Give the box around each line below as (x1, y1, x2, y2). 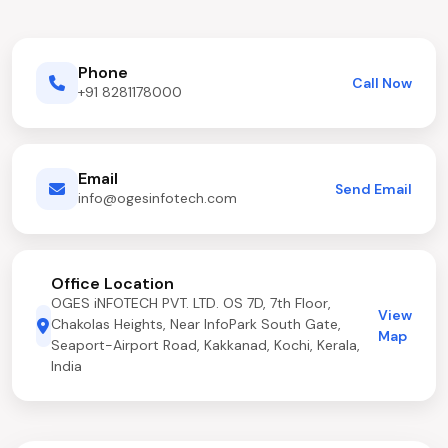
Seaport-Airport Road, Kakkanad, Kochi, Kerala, (50, 336, 360, 354)
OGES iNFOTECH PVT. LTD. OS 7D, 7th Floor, (50, 294, 331, 312)
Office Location (50, 273, 174, 294)
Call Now (352, 73, 412, 92)
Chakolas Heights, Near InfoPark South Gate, (50, 315, 341, 333)
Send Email (335, 179, 412, 198)
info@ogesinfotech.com (78, 189, 237, 207)
